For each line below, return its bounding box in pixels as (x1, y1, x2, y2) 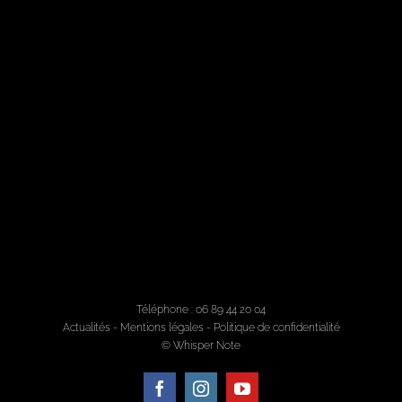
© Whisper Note (162, 339, 240, 353)
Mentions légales (119, 321, 204, 335)
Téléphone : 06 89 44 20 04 (136, 303, 266, 317)
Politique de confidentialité (213, 321, 340, 335)
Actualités (62, 321, 110, 335)
